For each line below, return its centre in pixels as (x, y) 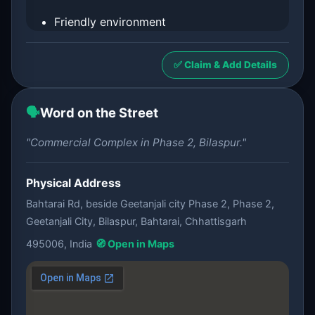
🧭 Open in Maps (135, 244)
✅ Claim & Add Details (225, 65)
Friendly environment (110, 22)
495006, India (59, 244)
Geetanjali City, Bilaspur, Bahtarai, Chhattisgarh (136, 221)
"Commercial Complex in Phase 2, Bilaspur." (136, 142)
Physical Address (73, 183)
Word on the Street (99, 112)
